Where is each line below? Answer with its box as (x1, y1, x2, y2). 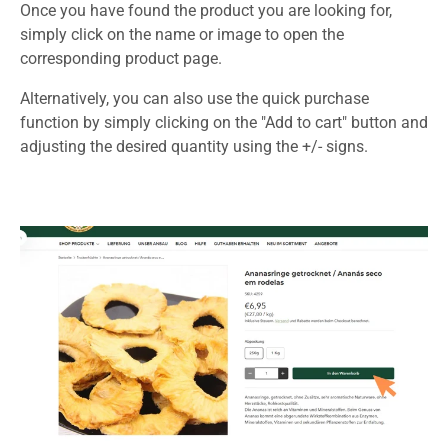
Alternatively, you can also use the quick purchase (20, 88, 369, 108)
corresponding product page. (20, 48, 222, 68)
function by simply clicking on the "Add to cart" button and (20, 112, 428, 132)
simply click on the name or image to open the (20, 24, 344, 44)
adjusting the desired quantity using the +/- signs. (20, 136, 368, 156)
